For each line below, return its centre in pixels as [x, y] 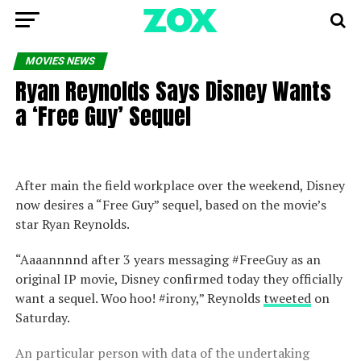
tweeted [287, 298]
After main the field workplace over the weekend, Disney [180, 185]
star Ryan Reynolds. [72, 224]
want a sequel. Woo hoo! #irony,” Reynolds [139, 298]
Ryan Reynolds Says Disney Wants [173, 91]
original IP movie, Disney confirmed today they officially [178, 279]
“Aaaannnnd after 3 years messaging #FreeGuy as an [168, 259]
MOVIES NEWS [60, 61]
